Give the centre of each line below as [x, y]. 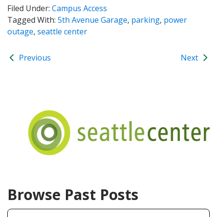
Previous [34, 57]
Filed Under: [30, 8]
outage [20, 31]
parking [146, 20]
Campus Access [79, 8]
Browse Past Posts [73, 194]
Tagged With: [32, 20]
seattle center [62, 31]
